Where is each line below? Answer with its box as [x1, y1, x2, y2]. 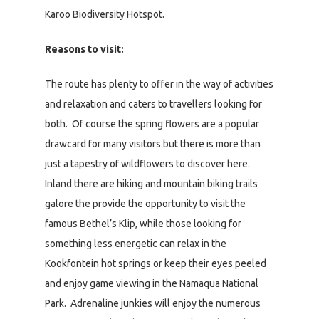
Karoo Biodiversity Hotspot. [45, 8, 164, 20]
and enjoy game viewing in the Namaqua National [45, 277, 258, 289]
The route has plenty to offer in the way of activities [45, 78, 273, 90]
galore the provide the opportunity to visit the [45, 197, 246, 209]
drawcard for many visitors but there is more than [45, 137, 261, 150]
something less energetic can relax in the [45, 237, 226, 249]
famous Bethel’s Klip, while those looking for [45, 217, 241, 229]
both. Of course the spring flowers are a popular [45, 117, 259, 130]
